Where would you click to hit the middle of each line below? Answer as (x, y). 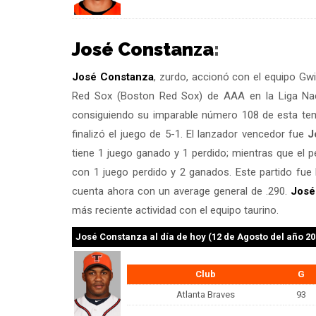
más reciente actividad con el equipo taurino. (175, 210)
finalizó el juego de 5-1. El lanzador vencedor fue (190, 134)
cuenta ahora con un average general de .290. (182, 191)
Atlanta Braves (205, 294)
